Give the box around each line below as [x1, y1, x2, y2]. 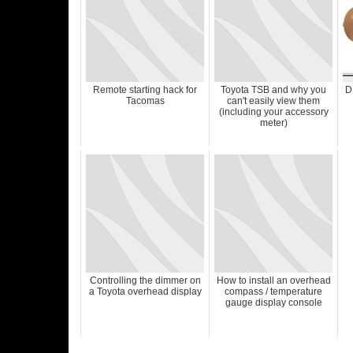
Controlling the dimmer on [89, 275, 201, 286]
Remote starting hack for [93, 84, 197, 95]
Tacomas [125, 95, 165, 106]
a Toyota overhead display [88, 286, 202, 297]
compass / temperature [225, 286, 322, 297]
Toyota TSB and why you [221, 84, 326, 95]
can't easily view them [227, 95, 320, 106]
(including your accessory [218, 106, 329, 117]
